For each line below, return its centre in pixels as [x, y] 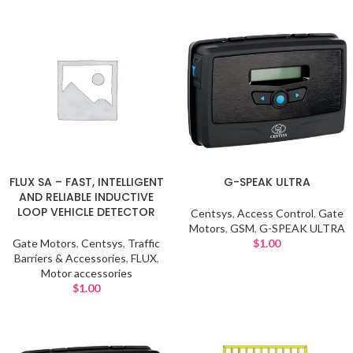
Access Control [275, 213]
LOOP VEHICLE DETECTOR [86, 212]
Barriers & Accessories [70, 258]
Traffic [144, 243]
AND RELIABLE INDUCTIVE [86, 197]
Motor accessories [86, 273]
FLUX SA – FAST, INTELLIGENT [86, 182]
